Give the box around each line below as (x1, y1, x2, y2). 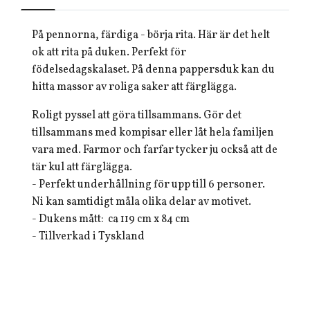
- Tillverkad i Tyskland (32, 229, 145, 244)
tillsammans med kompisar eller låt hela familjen (32, 125, 274, 140)
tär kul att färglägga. (32, 160, 132, 175)
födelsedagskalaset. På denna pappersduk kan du (32, 62, 275, 77)
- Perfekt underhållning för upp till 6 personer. (32, 177, 265, 192)
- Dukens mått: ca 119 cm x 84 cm (32, 212, 190, 227)
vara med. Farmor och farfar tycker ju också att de (32, 143, 277, 158)
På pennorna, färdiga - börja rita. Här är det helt (32, 28, 270, 43)
